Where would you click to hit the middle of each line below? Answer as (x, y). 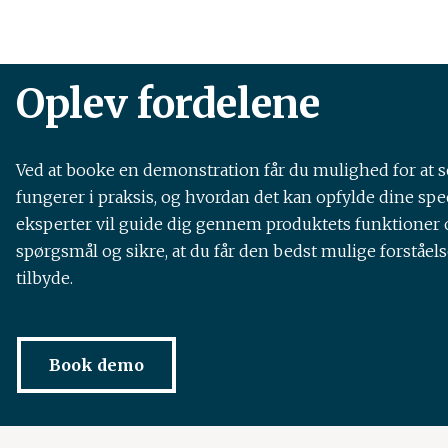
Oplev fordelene (168, 103)
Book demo (96, 365)
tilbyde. (44, 277)
